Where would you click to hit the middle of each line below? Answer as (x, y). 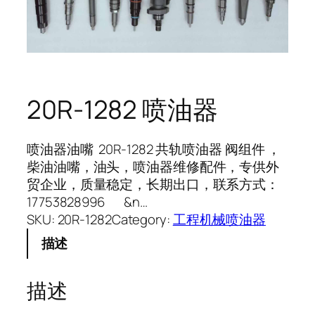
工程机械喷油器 (219, 219)
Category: (142, 219)
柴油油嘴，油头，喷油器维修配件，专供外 (153, 166)
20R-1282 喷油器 (122, 109)
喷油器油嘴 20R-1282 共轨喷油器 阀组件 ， (154, 149)
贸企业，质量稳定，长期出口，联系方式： (153, 184)
